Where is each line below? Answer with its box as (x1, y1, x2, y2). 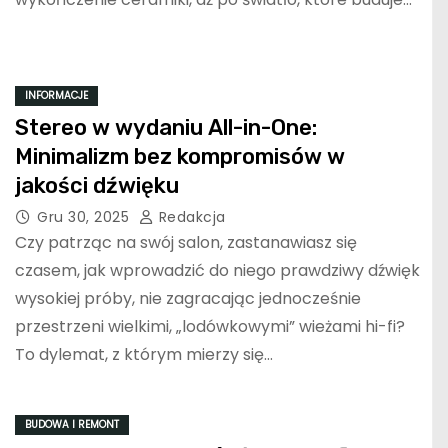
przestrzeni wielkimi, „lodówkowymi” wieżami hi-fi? (15, 315, 405, 339)
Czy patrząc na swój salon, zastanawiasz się (15, 231, 357, 255)
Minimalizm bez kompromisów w (15, 143, 345, 171)
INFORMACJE (25, 88, 88, 104)
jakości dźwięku (15, 172, 179, 200)
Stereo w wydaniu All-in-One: (15, 114, 317, 142)
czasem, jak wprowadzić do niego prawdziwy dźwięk (15, 259, 420, 283)
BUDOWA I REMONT (25, 417, 119, 433)
